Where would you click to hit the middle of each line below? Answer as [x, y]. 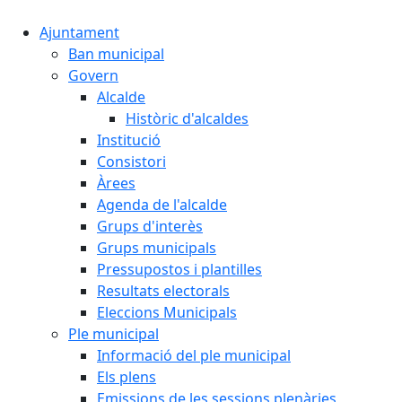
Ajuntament [79, 32]
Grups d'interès [150, 226]
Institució [129, 140]
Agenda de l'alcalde [162, 205]
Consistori [131, 162]
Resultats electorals [163, 291]
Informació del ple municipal [194, 355]
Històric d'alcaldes [187, 118]
